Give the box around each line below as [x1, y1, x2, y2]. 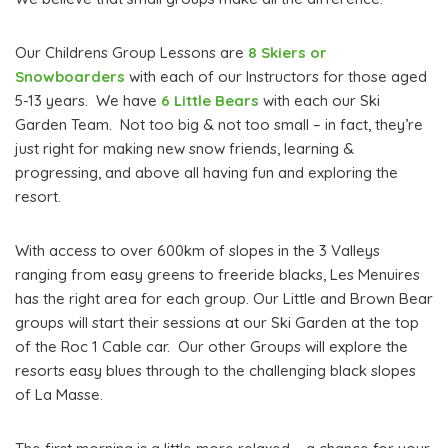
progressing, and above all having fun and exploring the [15, 163, 398, 183]
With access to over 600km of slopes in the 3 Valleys [15, 241, 380, 261]
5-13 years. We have [15, 91, 161, 111]
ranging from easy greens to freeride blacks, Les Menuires [15, 265, 420, 285]
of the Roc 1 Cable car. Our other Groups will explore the [15, 337, 408, 357]
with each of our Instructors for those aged [125, 67, 427, 87]
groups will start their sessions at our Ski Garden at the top [15, 313, 419, 333]
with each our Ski [259, 91, 380, 111]
